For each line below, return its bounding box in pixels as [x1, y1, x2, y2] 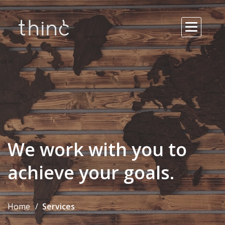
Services [42, 201, 75, 212]
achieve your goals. [8, 160, 174, 185]
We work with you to [8, 137, 187, 162]
